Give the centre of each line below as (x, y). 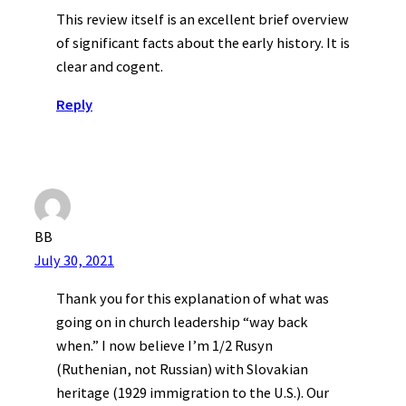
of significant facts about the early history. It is (203, 42)
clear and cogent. (110, 66)
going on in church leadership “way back (182, 322)
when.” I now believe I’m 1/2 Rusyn (164, 346)
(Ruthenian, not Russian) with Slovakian (182, 369)
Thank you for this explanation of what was (193, 299)
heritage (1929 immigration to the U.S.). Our (193, 393)
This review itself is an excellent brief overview (203, 19)
